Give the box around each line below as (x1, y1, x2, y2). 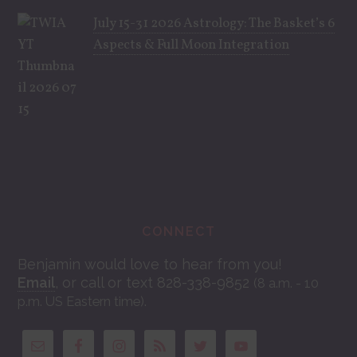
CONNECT (141, 223, 216, 239)
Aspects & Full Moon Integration (93, 35, 290, 54)
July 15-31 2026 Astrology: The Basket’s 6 (93, 14, 335, 33)
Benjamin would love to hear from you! (18, 255, 283, 273)
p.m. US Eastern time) (18, 293, 145, 309)
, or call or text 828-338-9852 (55, 273, 254, 291)
